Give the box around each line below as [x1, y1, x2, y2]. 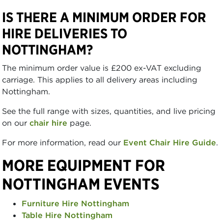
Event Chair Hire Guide [123, 137, 216, 147]
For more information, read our [2, 137, 123, 147]
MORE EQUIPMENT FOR [2, 155, 165, 175]
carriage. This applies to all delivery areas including [2, 74, 197, 84]
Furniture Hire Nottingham [22, 198, 129, 208]
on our [2, 117, 29, 128]
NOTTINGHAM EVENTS [2, 174, 160, 193]
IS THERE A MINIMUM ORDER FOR [2, 8, 206, 26]
